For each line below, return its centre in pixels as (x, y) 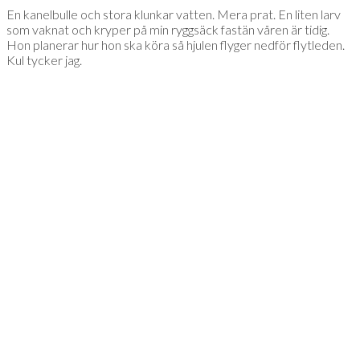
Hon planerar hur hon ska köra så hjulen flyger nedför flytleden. (176, 45)
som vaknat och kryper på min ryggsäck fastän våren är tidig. (168, 30)
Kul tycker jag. (44, 60)
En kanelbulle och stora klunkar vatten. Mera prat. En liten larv (174, 14)
